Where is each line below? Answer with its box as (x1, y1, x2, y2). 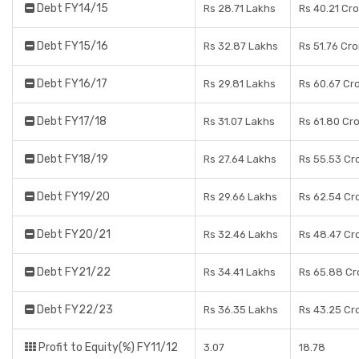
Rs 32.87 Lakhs (204, 40, 278, 52)
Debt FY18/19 (34, 152, 108, 166)
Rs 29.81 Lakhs (204, 78, 276, 90)
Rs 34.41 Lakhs (204, 266, 276, 278)
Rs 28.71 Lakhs (204, 2, 276, 14)
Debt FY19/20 (34, 190, 110, 204)
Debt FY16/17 (34, 77, 107, 91)
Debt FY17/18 (34, 115, 107, 128)
